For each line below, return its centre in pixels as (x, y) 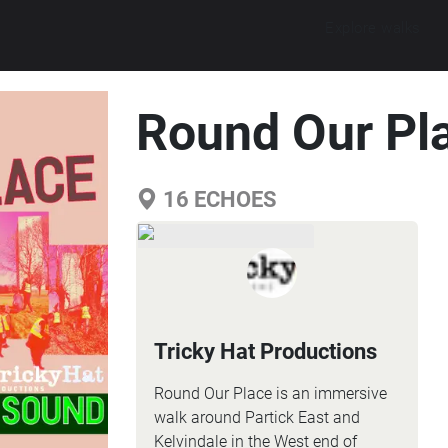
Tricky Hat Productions (265, 351)
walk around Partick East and (256, 417)
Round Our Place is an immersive (270, 393)
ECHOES (232, 199)
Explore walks (373, 27)
